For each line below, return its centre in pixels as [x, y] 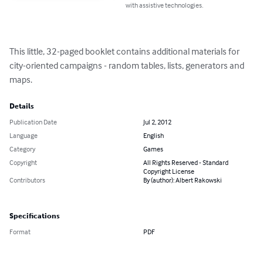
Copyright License [169, 171]
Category [22, 149]
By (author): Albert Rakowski [183, 180]
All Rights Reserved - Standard [186, 163]
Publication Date [33, 122]
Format [20, 232]
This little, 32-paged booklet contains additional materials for [125, 51]
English [154, 136]
